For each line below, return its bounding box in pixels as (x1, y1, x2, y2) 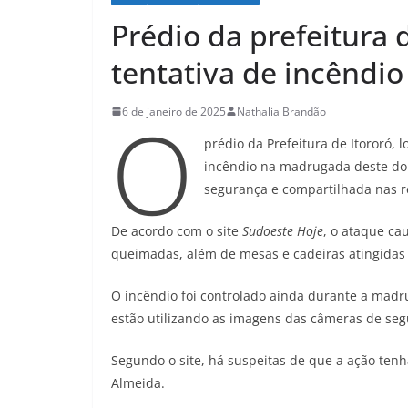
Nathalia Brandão (237, 103, 326, 119)
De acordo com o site (111, 221, 242, 240)
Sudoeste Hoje (242, 221, 323, 240)
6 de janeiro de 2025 (122, 103, 226, 119)
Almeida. (111, 373, 165, 392)
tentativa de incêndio (111, 52, 403, 92)
